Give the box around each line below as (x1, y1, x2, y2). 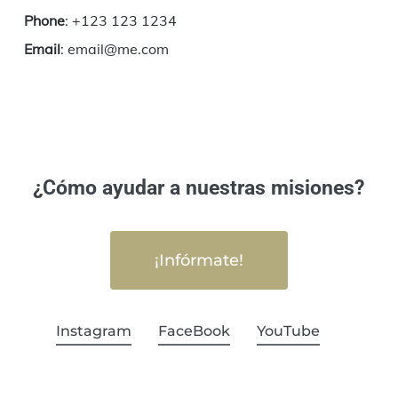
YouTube (256, 322, 320, 340)
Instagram (55, 322, 131, 340)
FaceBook (157, 322, 230, 340)
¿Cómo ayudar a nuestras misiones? (33, 176, 365, 201)
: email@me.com (60, 39, 169, 58)
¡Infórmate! (154, 251, 243, 271)
